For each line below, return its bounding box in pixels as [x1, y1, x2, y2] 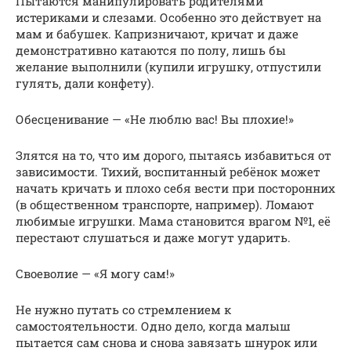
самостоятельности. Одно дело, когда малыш [16, 317, 291, 334]
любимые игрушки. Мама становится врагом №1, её [16, 212, 331, 229]
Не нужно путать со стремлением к [16, 301, 231, 317]
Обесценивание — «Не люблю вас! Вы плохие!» [16, 110, 294, 127]
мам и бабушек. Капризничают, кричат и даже [16, 25, 299, 42]
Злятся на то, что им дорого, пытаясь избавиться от [16, 147, 331, 163]
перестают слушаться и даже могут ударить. [16, 229, 291, 245]
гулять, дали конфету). [16, 74, 154, 91]
